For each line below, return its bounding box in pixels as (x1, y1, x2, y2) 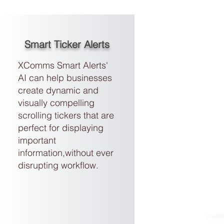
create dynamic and (18, 84, 99, 96)
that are (81, 109, 114, 121)
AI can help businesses (18, 72, 112, 83)
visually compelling (18, 97, 95, 108)
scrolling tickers (18, 109, 81, 121)
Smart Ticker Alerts (24, 38, 110, 50)
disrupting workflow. (18, 159, 99, 171)
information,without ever (18, 147, 114, 158)
